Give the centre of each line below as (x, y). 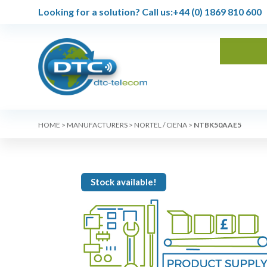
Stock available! (123, 181)
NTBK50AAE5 (218, 125)
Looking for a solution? (89, 12)
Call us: (156, 12)
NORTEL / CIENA (161, 125)
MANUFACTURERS (97, 125)
